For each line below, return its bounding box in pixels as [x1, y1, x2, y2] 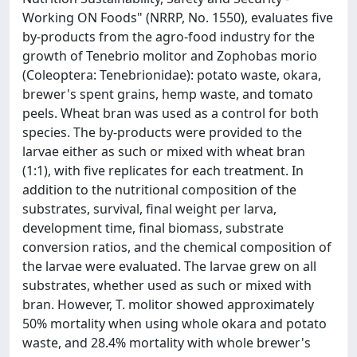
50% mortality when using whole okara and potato [22, 314, 327, 332]
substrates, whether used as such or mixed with [22, 276, 312, 294]
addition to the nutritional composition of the [22, 180, 296, 198]
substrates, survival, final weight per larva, [22, 199, 277, 218]
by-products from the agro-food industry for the [22, 27, 315, 45]
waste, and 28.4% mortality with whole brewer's [22, 333, 311, 351]
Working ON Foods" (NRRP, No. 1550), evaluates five [22, 8, 333, 26]
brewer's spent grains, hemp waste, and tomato [22, 84, 313, 103]
